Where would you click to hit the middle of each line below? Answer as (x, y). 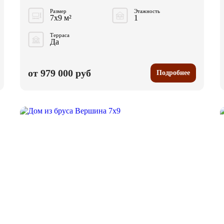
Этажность (147, 11)
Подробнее (173, 73)
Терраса (60, 35)
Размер (58, 11)
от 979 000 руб (59, 73)
